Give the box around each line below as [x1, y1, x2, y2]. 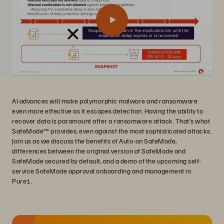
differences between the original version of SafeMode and [12, 146, 185, 155]
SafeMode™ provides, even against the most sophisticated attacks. [12, 126, 211, 135]
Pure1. [12, 176, 32, 185]
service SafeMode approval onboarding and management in [12, 166, 191, 175]
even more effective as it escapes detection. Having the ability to [12, 106, 203, 115]
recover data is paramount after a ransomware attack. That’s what [12, 116, 210, 125]
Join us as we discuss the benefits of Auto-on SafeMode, [12, 136, 177, 145]
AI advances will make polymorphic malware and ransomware [12, 96, 197, 105]
